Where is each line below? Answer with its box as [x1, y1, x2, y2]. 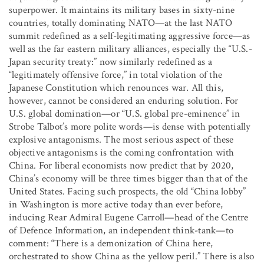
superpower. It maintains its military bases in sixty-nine [9, 3, 235, 16]
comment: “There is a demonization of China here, [9, 236, 213, 250]
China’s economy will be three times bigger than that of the [9, 171, 248, 185]
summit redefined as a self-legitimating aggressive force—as [9, 29, 250, 42]
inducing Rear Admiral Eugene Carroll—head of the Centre [9, 210, 249, 224]
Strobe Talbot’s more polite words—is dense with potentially [9, 120, 251, 133]
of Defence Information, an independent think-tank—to [9, 223, 233, 237]
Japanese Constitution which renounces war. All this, [9, 81, 223, 94]
